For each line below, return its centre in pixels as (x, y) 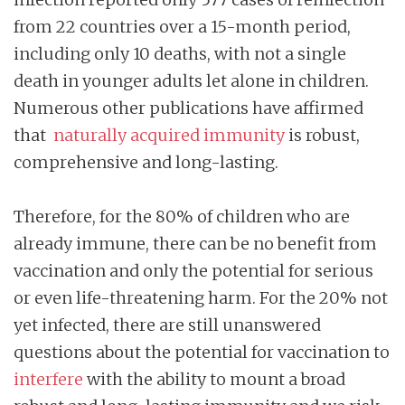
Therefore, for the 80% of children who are (182, 217)
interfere (50, 380)
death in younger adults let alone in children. (193, 81)
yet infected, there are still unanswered (167, 325)
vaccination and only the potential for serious (193, 271)
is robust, (322, 136)
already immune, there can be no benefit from (195, 244)
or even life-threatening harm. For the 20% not (201, 298)
